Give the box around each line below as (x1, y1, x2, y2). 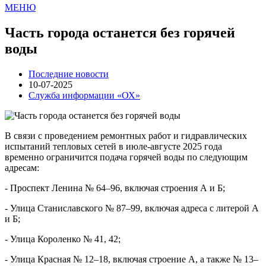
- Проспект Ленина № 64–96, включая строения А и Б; (5, 182, 225, 193)
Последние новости (28, 68, 109, 79)
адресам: (5, 162, 39, 173)
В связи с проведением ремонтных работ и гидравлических (5, 130, 247, 141)
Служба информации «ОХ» (28, 90, 140, 100)
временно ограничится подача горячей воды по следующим (5, 151, 248, 162)
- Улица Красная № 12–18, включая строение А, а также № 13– (5, 254, 258, 264)
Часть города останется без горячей (5, 25, 235, 41)
